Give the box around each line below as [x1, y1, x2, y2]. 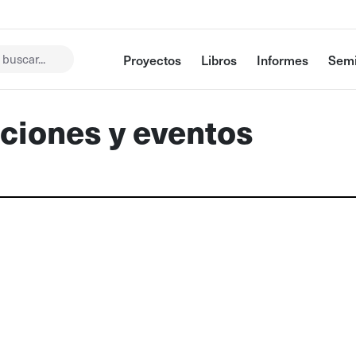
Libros [201, 50, 238, 69]
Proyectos [123, 50, 182, 69]
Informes [257, 50, 309, 69]
